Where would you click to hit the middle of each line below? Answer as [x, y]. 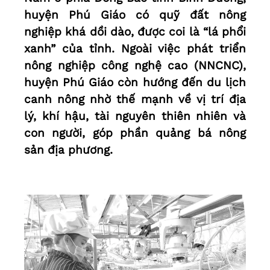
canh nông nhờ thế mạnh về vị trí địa [135, 99]
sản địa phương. [68, 150]
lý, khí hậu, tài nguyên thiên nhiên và [135, 116]
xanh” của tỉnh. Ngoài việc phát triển [135, 49]
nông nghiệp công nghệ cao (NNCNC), [135, 66]
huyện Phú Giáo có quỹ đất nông [135, 15]
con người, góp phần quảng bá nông [135, 133]
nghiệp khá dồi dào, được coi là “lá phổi [135, 32]
